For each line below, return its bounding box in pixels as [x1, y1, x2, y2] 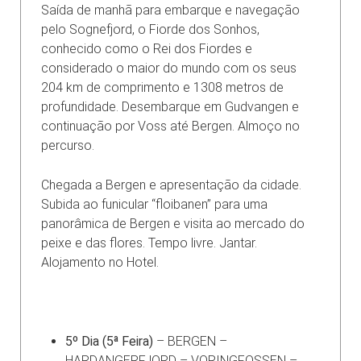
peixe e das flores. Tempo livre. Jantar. [41, 234, 257, 251]
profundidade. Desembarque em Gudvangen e [41, 98, 299, 114]
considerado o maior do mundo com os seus [41, 60, 297, 76]
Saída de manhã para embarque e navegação [41, 2, 300, 18]
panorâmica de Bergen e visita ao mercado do [41, 215, 305, 231]
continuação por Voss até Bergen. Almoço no [41, 118, 300, 134]
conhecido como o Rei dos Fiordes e [41, 40, 252, 56]
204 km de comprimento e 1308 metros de [41, 79, 284, 95]
